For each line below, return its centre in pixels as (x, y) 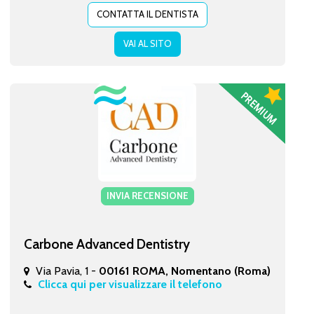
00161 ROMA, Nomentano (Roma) (184, 271)
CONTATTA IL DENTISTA (147, 14)
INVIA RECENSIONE (147, 195)
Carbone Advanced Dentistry (107, 244)
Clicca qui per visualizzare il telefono (130, 284)
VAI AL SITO (147, 43)
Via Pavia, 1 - (67, 271)
